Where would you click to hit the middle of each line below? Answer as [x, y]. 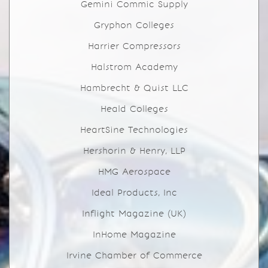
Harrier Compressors [134, 46]
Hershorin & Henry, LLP [134, 151]
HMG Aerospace [134, 172]
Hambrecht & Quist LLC [134, 88]
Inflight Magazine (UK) [134, 214]
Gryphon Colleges [134, 25]
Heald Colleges [134, 109]
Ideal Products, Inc [134, 193]
